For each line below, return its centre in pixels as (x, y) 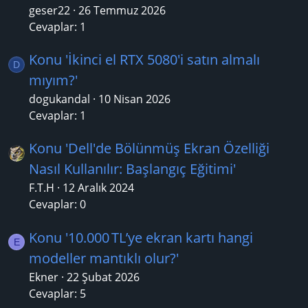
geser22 (49, 10)
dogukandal (59, 99)
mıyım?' (53, 80)
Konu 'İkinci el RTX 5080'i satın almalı (144, 59)
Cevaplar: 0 (57, 205)
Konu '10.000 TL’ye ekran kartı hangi (141, 237)
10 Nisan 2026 (134, 99)
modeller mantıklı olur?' (104, 258)
